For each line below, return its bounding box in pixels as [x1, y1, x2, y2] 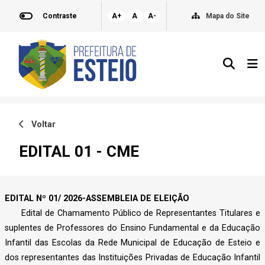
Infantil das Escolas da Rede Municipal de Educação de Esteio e [5, 238, 260, 248]
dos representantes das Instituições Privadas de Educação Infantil [5, 253, 260, 263]
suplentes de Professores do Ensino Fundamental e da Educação [5, 223, 260, 234]
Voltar [24, 119, 56, 130]
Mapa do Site [206, 12, 250, 20]
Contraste [42, 12, 77, 20]
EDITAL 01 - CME [19, 142, 139, 160]
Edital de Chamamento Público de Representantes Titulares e [5, 208, 260, 219]
